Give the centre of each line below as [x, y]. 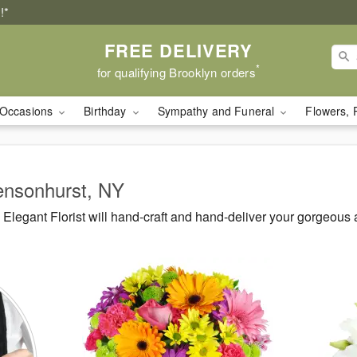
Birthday [107, 111]
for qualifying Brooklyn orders [176, 72]
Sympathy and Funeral [218, 111]
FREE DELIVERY [178, 50]
